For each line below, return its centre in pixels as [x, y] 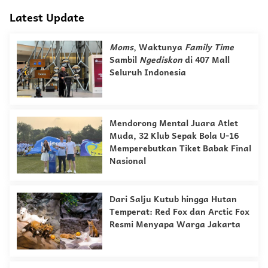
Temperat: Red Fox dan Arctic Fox [179, 211]
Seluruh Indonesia [148, 72]
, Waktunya [159, 47]
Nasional [128, 161]
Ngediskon [161, 60]
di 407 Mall [206, 60]
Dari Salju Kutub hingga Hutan [173, 199]
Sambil [124, 60]
